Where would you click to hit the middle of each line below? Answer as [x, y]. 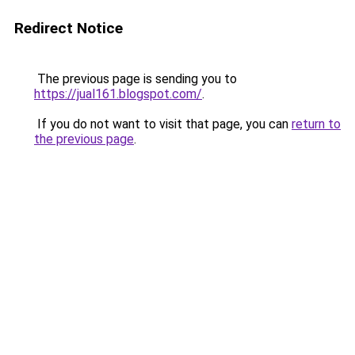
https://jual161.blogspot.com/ [118, 94]
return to [316, 124]
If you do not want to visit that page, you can [163, 124]
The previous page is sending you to [136, 79]
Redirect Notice [69, 28]
